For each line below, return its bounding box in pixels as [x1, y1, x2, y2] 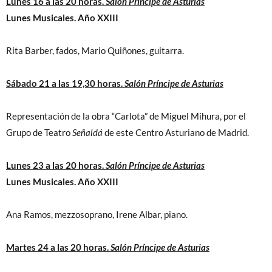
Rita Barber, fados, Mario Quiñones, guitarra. [6, 46, 184, 56]
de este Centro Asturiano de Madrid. [103, 127, 249, 138]
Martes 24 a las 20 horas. [6, 242, 110, 253]
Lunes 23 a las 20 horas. [6, 160, 106, 171]
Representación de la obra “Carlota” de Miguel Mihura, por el [6, 111, 246, 122]
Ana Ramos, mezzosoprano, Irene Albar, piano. [6, 209, 188, 220]
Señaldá [72, 127, 103, 138]
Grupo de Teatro [6, 127, 72, 138]
